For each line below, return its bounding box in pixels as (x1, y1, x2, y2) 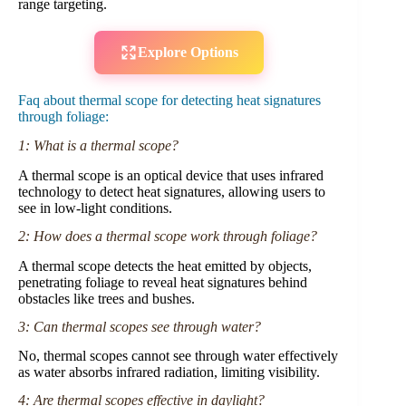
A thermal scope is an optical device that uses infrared (18, 168, 324, 184)
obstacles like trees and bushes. (18, 290, 195, 306)
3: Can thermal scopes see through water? (18, 318, 261, 334)
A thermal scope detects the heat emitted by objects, (18, 257, 312, 274)
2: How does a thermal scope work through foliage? (18, 227, 317, 244)
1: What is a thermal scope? (18, 138, 179, 154)
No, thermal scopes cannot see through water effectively (18, 348, 338, 364)
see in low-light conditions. (18, 200, 172, 217)
